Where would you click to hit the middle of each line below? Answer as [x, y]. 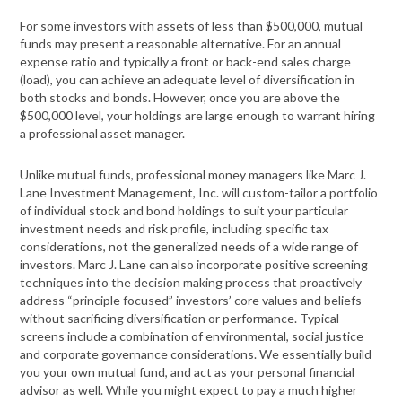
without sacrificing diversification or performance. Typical [180, 319]
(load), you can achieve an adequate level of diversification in [188, 80]
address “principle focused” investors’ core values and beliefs [191, 301]
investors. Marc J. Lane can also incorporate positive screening [194, 265]
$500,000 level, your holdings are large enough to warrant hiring [198, 116]
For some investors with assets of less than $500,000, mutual [192, 26]
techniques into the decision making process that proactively [191, 283]
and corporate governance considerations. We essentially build [196, 354]
